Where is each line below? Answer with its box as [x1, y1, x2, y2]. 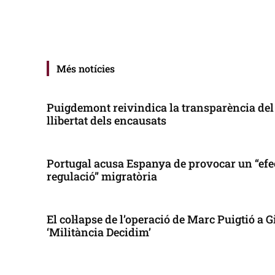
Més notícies [56, 61, 115, 75]
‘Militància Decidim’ [47, 224, 151, 239]
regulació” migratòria [47, 168, 157, 184]
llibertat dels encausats [47, 112, 166, 128]
